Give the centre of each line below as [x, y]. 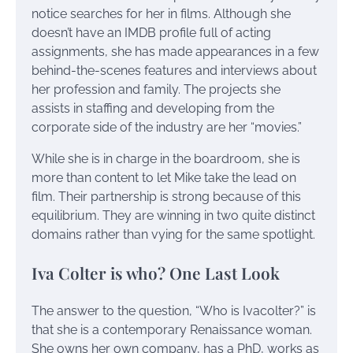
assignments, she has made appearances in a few [175, 52]
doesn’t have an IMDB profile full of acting [151, 33]
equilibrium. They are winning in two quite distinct [173, 216]
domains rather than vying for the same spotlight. [173, 235]
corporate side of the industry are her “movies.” [167, 128]
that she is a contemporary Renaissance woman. [172, 329]
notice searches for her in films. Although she [161, 14]
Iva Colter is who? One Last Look [156, 273]
